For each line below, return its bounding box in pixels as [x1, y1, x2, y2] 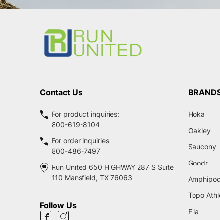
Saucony [188, 142, 216, 151]
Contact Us [40, 87, 82, 97]
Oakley [188, 126, 211, 135]
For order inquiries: [52, 136, 111, 145]
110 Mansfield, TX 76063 [52, 173, 132, 182]
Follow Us [40, 200, 77, 210]
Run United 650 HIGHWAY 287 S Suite [52, 163, 174, 171]
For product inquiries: [52, 110, 119, 118]
